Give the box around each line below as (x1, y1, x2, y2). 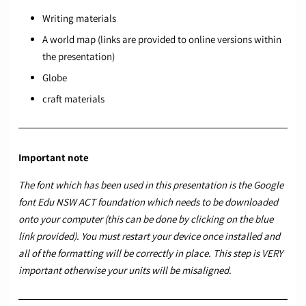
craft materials (42, 92, 105, 106)
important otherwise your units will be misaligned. (18, 264, 232, 277)
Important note (18, 151, 89, 165)
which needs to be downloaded (147, 195, 278, 209)
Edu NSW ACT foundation (38, 195, 145, 209)
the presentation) (42, 50, 115, 64)
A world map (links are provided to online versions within (42, 33, 281, 46)
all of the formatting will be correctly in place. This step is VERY (18, 247, 283, 260)
